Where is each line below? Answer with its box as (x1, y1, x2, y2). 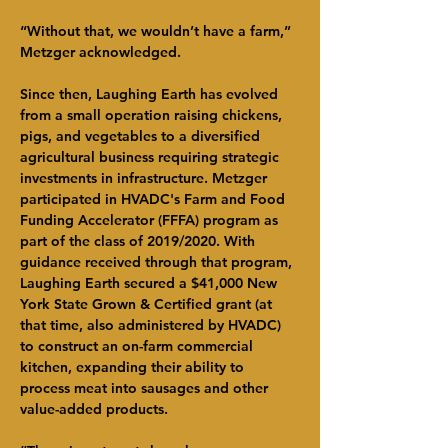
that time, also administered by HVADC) (20, 316, 285, 334)
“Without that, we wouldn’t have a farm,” (20, 22, 295, 40)
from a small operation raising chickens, (20, 106, 286, 124)
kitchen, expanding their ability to (20, 358, 248, 376)
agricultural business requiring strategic (20, 148, 283, 166)
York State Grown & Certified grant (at (20, 295, 276, 313)
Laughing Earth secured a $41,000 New (20, 274, 281, 292)
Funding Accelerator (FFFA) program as (20, 211, 282, 229)
